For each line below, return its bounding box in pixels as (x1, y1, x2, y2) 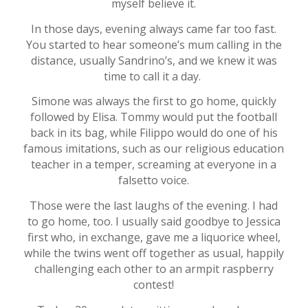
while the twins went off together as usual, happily (23, 245, 284, 261)
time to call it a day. (104, 68, 204, 84)
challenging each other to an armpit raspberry (34, 261, 274, 276)
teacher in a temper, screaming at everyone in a (31, 157, 277, 173)
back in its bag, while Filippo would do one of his (30, 125, 278, 141)
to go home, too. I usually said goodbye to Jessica (27, 213, 280, 229)
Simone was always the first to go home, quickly (31, 93, 276, 109)
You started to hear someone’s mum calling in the (25, 36, 282, 52)
